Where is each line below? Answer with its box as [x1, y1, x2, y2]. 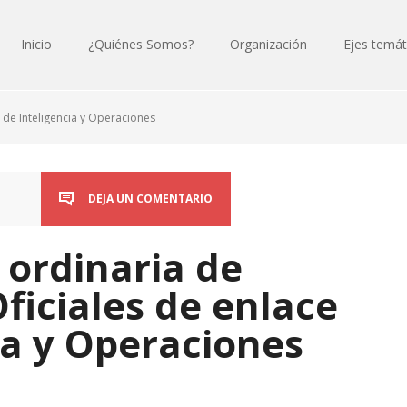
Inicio [21, 35, 52, 53]
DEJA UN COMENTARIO [88, 191, 213, 206]
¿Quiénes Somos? [88, 35, 194, 53]
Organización [230, 35, 307, 53]
